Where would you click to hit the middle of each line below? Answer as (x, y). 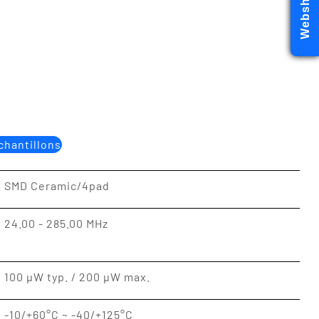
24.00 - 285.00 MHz (56, 223)
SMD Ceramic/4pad (57, 185)
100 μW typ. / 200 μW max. (77, 277)
